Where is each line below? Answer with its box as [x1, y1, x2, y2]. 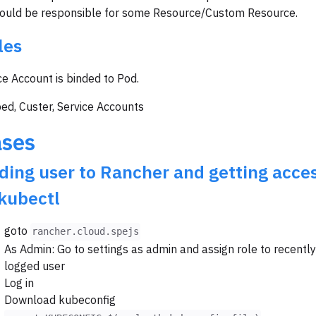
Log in [4, 276, 34, 291]
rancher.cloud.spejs [32, 226, 139, 238]
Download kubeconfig [4, 293, 116, 308]
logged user [4, 259, 65, 274]
